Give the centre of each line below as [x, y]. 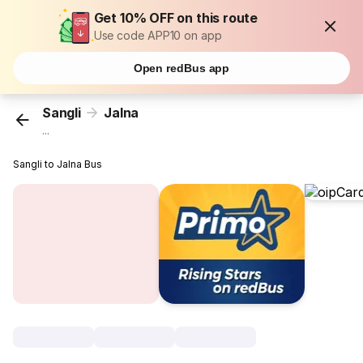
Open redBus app [181, 68]
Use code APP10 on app [158, 35]
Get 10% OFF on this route [176, 18]
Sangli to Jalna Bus [58, 164]
